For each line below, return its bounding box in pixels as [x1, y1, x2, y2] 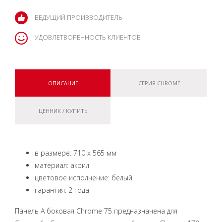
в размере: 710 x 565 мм [35, 148, 116, 158]
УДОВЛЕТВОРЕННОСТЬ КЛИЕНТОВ [35, 33, 141, 42]
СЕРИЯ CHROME [138, 79, 180, 87]
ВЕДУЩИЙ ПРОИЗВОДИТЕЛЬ [35, 12, 122, 22]
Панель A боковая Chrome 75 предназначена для [15, 206, 177, 216]
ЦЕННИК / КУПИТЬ [38, 107, 88, 114]
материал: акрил [35, 160, 89, 170]
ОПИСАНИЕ [48, 79, 78, 87]
